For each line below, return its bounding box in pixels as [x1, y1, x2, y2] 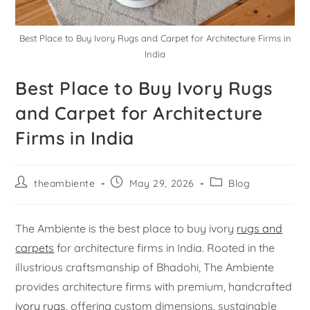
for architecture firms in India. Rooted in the [54, 240, 275, 255]
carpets [15, 240, 55, 255]
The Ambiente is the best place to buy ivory [15, 221, 237, 235]
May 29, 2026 [129, 176, 195, 190]
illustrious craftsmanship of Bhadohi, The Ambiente [15, 259, 275, 274]
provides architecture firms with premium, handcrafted [15, 279, 293, 293]
